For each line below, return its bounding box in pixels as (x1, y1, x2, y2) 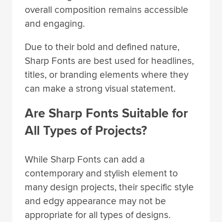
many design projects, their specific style (25, 181, 194, 193)
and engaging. (25, 17, 85, 30)
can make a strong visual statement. (25, 82, 175, 95)
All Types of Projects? (25, 123, 147, 139)
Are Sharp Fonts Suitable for (25, 106, 188, 122)
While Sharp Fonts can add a (25, 153, 145, 166)
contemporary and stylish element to (25, 167, 178, 179)
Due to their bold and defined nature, (25, 41, 179, 53)
